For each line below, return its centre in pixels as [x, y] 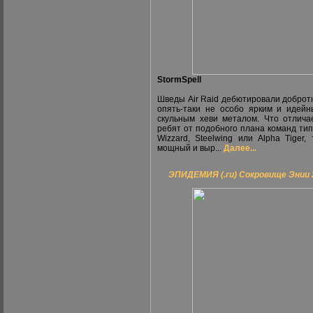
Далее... [240, 148]
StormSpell [179, 80]
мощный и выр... [190, 148]
